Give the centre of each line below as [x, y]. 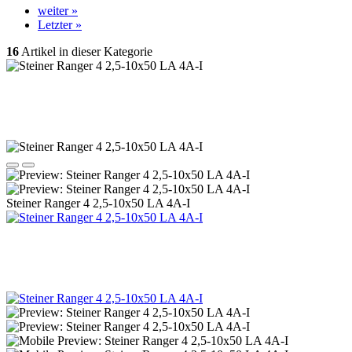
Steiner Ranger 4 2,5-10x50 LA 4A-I [98, 203]
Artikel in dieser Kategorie [86, 51]
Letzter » [60, 25]
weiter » [58, 11]
